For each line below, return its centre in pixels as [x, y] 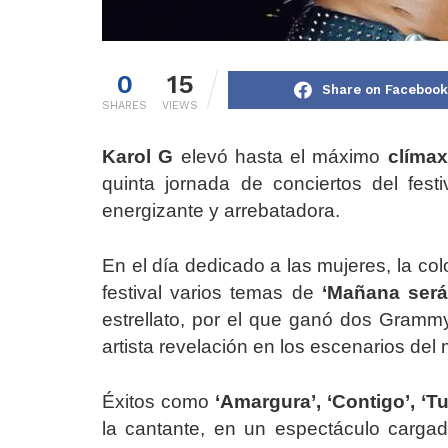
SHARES [124, 106]
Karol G [138, 157]
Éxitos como [156, 402]
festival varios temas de [212, 293]
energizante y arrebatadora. [221, 211]
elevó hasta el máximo [280, 157]
